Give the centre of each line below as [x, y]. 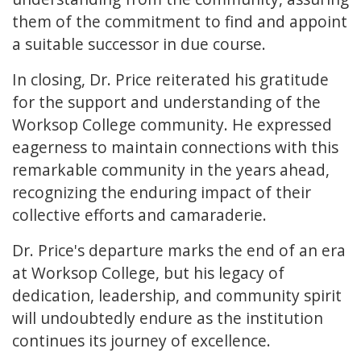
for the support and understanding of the [166, 102]
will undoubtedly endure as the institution [168, 318]
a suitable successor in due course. [139, 44]
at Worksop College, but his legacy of [148, 273]
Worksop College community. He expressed [172, 125]
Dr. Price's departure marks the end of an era [179, 251]
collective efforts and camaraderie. [139, 215]
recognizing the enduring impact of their [162, 193]
